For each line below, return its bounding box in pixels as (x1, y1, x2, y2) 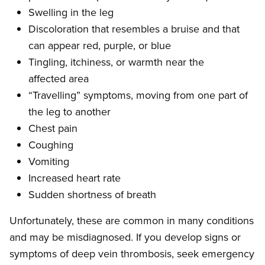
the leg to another (28, 104, 111, 119)
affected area (28, 71, 89, 86)
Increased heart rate (28, 170, 121, 186)
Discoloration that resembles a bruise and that (28, 21, 240, 37)
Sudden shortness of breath (28, 187, 156, 202)
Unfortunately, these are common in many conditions (9, 213, 254, 228)
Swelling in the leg (28, 5, 114, 20)
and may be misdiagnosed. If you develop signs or (9, 230, 241, 245)
